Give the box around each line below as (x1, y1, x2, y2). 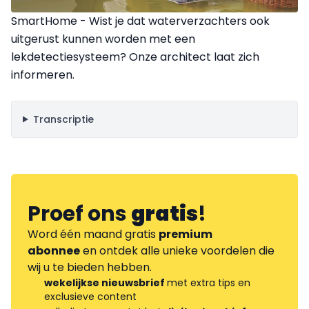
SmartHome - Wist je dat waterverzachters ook (11, 12, 270, 29)
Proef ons (28, 199, 131, 228)
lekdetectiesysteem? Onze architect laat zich (11, 48, 259, 65)
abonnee (28, 242, 80, 259)
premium (159, 226, 212, 242)
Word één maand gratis (28, 226, 159, 242)
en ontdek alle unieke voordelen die (80, 242, 275, 259)
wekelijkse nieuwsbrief (44, 275, 167, 290)
